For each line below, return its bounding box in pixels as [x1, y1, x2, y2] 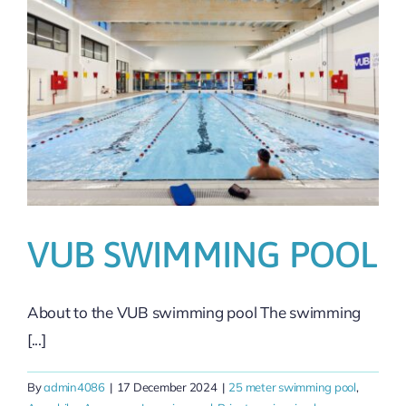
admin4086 [43, 380, 105, 394]
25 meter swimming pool [228, 380, 356, 394]
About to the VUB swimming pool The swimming [27, 303, 362, 322]
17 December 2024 [116, 380, 217, 394]
